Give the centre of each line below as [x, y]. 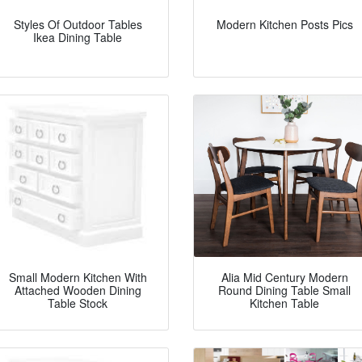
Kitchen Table [284, 303]
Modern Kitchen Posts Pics [284, 25]
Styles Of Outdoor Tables [78, 25]
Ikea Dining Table [78, 38]
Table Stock [78, 303]
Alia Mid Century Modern [284, 278]
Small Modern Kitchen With [78, 278]
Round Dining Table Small [284, 290]
